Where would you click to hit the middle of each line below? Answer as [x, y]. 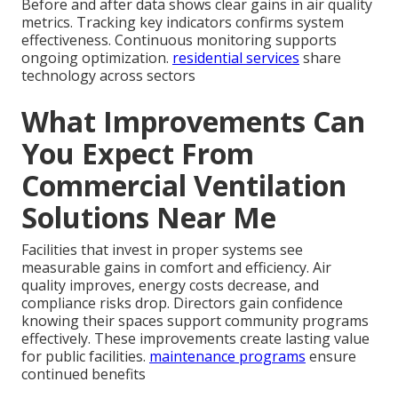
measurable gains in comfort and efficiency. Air [176, 267]
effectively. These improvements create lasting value [195, 338]
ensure [331, 356]
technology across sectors [108, 75]
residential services [236, 57]
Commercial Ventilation [184, 185]
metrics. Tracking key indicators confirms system [183, 22]
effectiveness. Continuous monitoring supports [179, 40]
